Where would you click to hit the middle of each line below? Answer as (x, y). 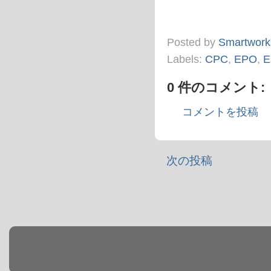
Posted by (193, 42)
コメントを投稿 (220, 112)
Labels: (186, 59)
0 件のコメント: (216, 87)
